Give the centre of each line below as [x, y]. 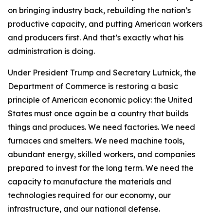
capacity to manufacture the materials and [90, 182]
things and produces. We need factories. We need [101, 127]
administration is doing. [52, 51]
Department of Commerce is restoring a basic [93, 86]
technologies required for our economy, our [89, 195]
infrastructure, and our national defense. [84, 209]
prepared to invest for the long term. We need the [101, 168]
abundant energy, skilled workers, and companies [101, 154]
